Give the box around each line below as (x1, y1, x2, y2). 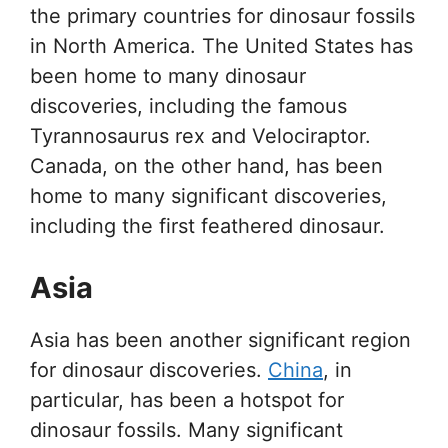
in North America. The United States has (30, 33, 413, 58)
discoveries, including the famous (30, 93, 347, 118)
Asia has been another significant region (30, 327, 411, 352)
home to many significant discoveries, (30, 183, 387, 208)
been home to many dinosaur (30, 63, 306, 88)
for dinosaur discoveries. (30, 357, 268, 382)
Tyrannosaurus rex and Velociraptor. (30, 123, 371, 148)
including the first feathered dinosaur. (30, 213, 385, 238)
